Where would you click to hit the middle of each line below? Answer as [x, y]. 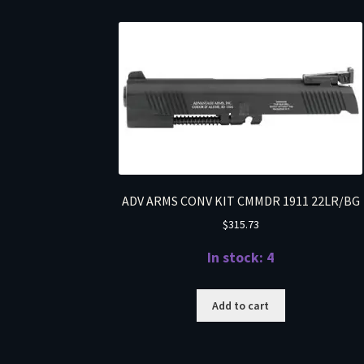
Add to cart [241, 305]
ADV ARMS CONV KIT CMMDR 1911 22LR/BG [240, 200]
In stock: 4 [241, 258]
